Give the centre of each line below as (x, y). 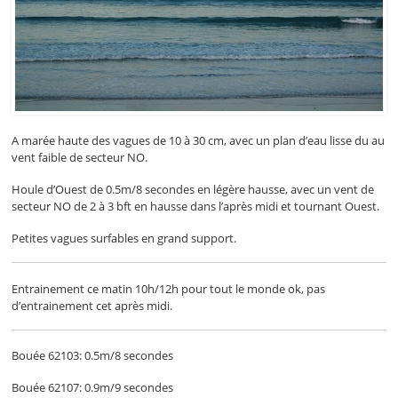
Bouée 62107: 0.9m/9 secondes (93, 388)
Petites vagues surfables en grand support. (124, 239)
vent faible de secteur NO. (80, 158)
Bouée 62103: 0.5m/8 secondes (93, 356)
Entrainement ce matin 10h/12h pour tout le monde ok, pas (169, 288)
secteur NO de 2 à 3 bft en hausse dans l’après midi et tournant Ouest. (196, 207)
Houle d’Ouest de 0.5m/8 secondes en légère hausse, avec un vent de (193, 190)
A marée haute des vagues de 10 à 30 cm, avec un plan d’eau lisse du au (199, 141)
